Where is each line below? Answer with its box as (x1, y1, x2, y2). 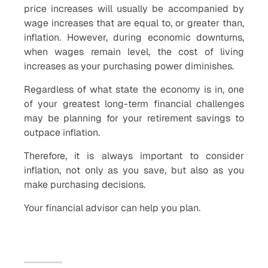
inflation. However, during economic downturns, (24, 31, 244, 44)
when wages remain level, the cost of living (24, 45, 244, 58)
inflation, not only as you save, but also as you (24, 164, 244, 176)
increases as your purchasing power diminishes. (24, 60, 234, 72)
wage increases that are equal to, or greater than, (24, 17, 244, 29)
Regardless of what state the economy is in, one (24, 83, 244, 96)
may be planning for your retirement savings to (24, 112, 244, 124)
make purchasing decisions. (24, 178, 145, 191)
